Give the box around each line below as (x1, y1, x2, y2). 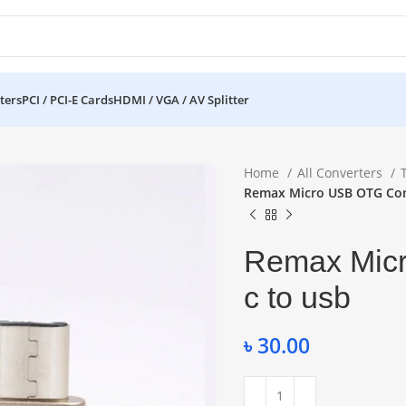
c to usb (244, 280, 351, 314)
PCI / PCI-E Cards (22, 91, 113, 108)
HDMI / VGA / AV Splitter (113, 91, 249, 108)
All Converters (297, 164, 386, 181)
